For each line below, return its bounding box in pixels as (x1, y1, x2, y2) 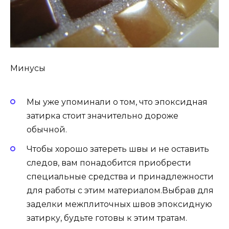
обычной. (27, 124, 67, 134)
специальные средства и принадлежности (27, 172, 214, 181)
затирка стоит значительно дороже (27, 110, 178, 121)
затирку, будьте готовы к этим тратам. (27, 213, 187, 223)
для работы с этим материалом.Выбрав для (27, 186, 214, 195)
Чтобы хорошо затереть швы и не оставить (27, 144, 209, 154)
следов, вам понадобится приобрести (27, 158, 191, 168)
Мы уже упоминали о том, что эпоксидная (27, 97, 208, 107)
